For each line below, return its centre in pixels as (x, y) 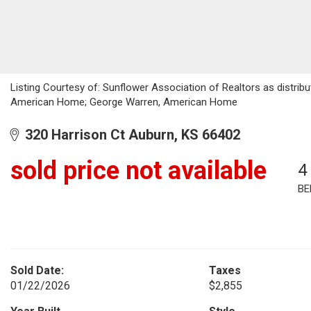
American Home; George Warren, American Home (124, 102)
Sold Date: (37, 270)
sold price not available (138, 171)
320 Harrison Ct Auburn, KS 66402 (129, 135)
